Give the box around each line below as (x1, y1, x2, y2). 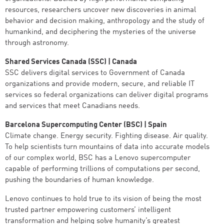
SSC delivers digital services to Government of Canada (5, 69, 185, 77)
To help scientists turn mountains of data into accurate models (5, 143, 209, 151)
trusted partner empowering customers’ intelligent (5, 206, 171, 214)
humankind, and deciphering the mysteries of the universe (5, 28, 196, 36)
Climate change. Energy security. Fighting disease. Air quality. (5, 132, 208, 140)
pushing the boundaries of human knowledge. (5, 176, 154, 184)
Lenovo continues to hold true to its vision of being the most (5, 195, 201, 203)
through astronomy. (5, 39, 69, 47)
